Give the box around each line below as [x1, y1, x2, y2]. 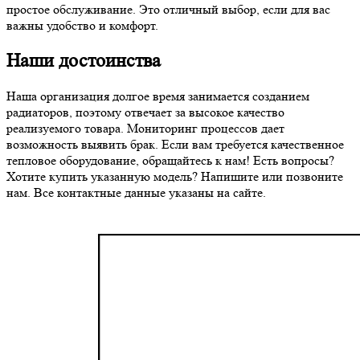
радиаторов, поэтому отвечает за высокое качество [6, 104, 284, 120]
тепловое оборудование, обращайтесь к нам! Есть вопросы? [6, 152, 334, 168]
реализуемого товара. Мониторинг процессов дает [6, 120, 284, 136]
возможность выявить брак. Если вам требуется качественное [6, 136, 344, 152]
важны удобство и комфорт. [6, 17, 158, 33]
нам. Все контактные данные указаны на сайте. [6, 184, 266, 200]
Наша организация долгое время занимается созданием [6, 88, 309, 104]
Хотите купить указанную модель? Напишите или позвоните [6, 168, 343, 184]
